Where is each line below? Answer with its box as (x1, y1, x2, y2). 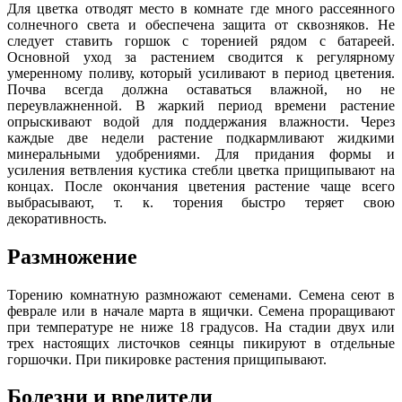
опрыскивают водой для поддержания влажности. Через (7, 113, 395, 129)
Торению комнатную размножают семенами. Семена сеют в (7, 286, 395, 302)
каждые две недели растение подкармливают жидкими (7, 129, 395, 145)
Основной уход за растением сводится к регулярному (7, 48, 395, 65)
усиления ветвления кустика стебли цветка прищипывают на (7, 162, 395, 178)
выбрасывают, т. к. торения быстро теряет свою (7, 194, 395, 210)
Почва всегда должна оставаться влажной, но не (7, 81, 395, 97)
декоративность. (7, 210, 107, 226)
